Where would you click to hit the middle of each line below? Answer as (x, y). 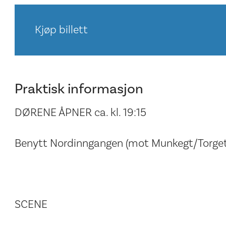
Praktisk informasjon (79, 89)
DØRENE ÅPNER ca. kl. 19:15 (80, 113)
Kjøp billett (61, 30)
